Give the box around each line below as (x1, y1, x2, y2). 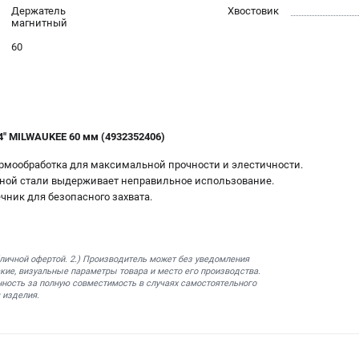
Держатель (11, 5, 66, 18)
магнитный (11, 17, 67, 30)
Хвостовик (228, 5, 279, 18)
